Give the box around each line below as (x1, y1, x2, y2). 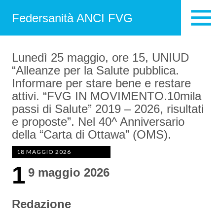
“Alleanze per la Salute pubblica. (12, 64, 179, 77)
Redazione (12, 197, 74, 211)
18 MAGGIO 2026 (17, 148, 71, 155)
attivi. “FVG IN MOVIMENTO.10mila (12, 89, 201, 103)
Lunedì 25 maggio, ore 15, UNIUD (12, 51, 189, 64)
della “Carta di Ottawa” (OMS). (12, 128, 171, 141)
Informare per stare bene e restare (12, 76, 191, 90)
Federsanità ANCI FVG (12, 11, 133, 25)
